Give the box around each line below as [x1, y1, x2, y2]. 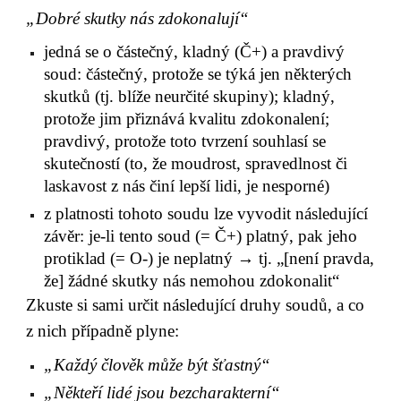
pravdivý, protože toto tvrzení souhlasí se [44, 132, 327, 151]
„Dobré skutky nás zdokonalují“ [26, 8, 250, 28]
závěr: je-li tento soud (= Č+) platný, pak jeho [44, 226, 358, 246]
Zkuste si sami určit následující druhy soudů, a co [26, 295, 365, 315]
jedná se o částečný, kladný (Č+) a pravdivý [44, 42, 346, 62]
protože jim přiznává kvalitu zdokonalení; [44, 109, 330, 129]
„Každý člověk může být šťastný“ [44, 355, 271, 375]
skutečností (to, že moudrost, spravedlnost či [44, 154, 348, 174]
